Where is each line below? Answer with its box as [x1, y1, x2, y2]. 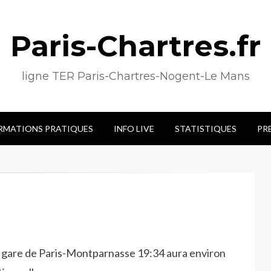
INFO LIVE [113, 123, 154, 134]
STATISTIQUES [174, 123, 237, 134]
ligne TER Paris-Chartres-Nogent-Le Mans [21, 70, 250, 83]
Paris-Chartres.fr [10, 28, 261, 64]
